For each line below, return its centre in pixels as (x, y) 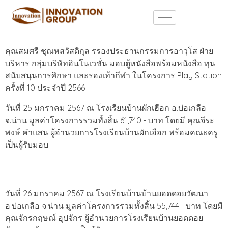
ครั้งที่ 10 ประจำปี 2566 (45, 87)
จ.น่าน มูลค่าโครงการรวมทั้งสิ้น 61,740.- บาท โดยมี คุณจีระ (110, 120)
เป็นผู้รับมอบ (27, 144)
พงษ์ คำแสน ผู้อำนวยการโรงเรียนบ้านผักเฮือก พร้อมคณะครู (111, 132)
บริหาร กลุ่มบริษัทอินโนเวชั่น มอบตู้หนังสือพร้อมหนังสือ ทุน (110, 63)
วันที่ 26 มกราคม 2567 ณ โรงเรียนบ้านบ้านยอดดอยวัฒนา (107, 193)
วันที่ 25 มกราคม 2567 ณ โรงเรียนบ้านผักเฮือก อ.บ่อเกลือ (106, 108)
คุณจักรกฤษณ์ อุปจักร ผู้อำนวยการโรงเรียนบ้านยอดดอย (104, 218)
